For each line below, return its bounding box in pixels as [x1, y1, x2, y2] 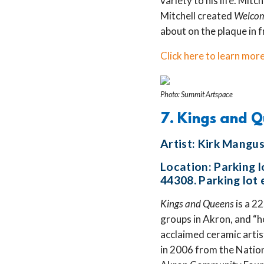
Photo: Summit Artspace [160, 89, 233, 99]
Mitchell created [160, 9, 234, 22]
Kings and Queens [160, 197, 234, 210]
